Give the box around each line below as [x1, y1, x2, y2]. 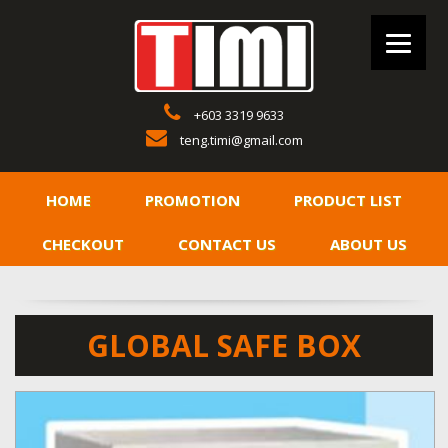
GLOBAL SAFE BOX [87, 325, 361, 366]
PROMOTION [145, 190, 240, 210]
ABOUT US [329, 234, 407, 254]
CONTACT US [177, 234, 276, 254]
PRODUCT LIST [294, 190, 402, 210]
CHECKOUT [41, 234, 124, 254]
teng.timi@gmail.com [179, 131, 303, 149]
